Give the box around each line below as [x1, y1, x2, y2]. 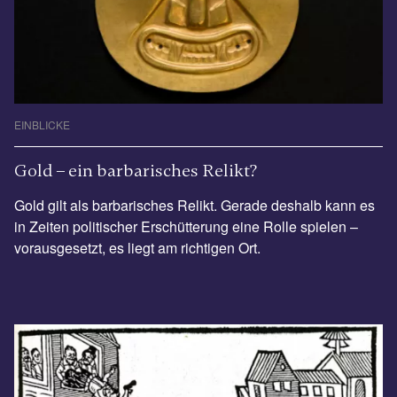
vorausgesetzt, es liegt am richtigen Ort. [14, 237, 261, 258]
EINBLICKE [14, 116, 70, 132]
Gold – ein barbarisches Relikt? [14, 159, 257, 182]
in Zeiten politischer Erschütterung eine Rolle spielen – [14, 215, 358, 237]
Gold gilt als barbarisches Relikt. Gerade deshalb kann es [14, 194, 375, 215]
